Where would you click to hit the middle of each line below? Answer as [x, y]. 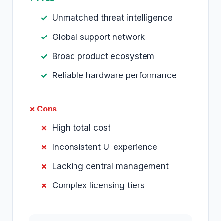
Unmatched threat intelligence [112, 18]
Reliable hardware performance [114, 75]
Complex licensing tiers [98, 185]
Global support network [98, 37]
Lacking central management [110, 166]
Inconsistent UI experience [105, 147]
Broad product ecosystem [103, 56]
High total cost [81, 128]
